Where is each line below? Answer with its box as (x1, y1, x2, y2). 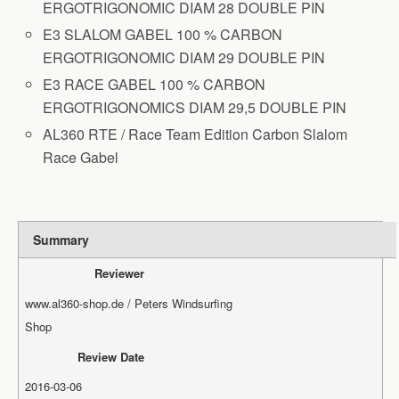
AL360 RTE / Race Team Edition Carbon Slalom (43, 124, 348, 145)
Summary (33, 231, 90, 249)
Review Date (77, 347, 145, 365)
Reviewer (94, 264, 145, 281)
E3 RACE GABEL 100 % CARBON (43, 73, 266, 94)
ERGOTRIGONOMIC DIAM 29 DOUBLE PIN (43, 46, 326, 68)
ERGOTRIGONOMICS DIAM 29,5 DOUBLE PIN (43, 96, 347, 118)
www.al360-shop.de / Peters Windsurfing (24, 294, 232, 312)
